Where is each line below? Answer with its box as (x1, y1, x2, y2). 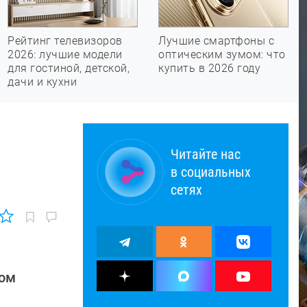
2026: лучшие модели (8, 48, 123, 61)
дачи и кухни (8, 75, 77, 88)
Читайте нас (171, 146, 241, 162)
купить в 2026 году (158, 62, 260, 75)
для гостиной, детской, (8, 62, 130, 75)
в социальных (171, 164, 251, 180)
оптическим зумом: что (158, 48, 286, 61)
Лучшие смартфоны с (158, 34, 274, 47)
